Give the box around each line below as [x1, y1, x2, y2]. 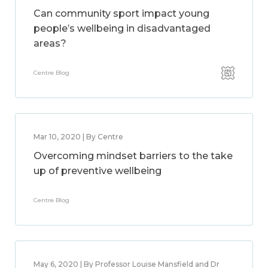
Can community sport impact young [33, 8, 209, 19]
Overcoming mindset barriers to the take [33, 150, 233, 162]
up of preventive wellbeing [33, 165, 162, 176]
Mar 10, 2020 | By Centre [33, 132, 123, 141]
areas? [33, 38, 66, 49]
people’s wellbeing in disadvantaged [33, 23, 211, 34]
